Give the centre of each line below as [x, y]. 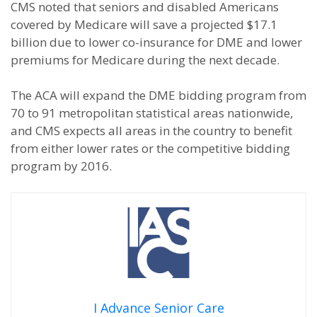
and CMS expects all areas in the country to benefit [151, 131]
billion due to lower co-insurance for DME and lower [156, 42]
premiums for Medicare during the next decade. [145, 60]
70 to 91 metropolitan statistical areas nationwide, [152, 113]
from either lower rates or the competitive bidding [150, 148]
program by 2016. [61, 166]
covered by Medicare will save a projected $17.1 [144, 24]
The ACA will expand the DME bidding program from [158, 95]
